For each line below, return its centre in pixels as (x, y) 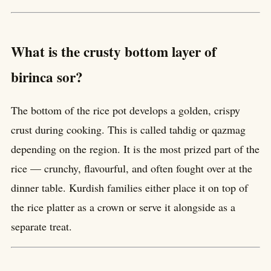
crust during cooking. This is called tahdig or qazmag (128, 129)
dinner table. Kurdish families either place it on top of (129, 188)
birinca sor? (47, 77)
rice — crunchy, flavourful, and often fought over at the (132, 168)
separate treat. (41, 226)
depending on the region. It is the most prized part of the (135, 149)
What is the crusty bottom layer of (114, 51)
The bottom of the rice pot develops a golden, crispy (126, 110)
